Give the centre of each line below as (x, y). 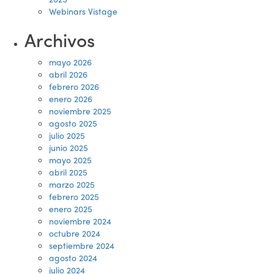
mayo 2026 (70, 62)
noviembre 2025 (80, 111)
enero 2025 (71, 209)
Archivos (60, 39)
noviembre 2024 (80, 221)
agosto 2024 (73, 257)
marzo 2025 (72, 184)
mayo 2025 (70, 160)
